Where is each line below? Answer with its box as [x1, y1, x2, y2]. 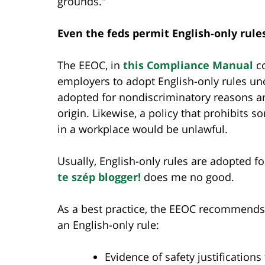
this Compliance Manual [123, 57, 253, 72]
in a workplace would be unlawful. [57, 121, 228, 136]
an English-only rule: [57, 217, 159, 232]
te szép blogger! [57, 169, 141, 184]
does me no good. [141, 169, 234, 184]
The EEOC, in [57, 57, 123, 72]
